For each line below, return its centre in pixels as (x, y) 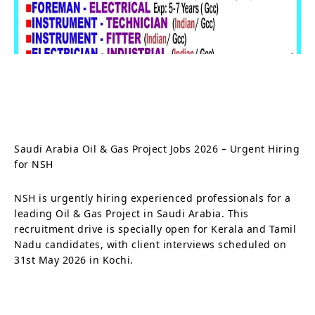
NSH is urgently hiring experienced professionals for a (152, 198)
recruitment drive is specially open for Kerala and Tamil (155, 229)
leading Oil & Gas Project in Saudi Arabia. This (131, 213)
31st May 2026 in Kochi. (74, 259)
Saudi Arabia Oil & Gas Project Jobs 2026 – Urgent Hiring (157, 148)
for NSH (34, 164)
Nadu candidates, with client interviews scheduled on (150, 244)
